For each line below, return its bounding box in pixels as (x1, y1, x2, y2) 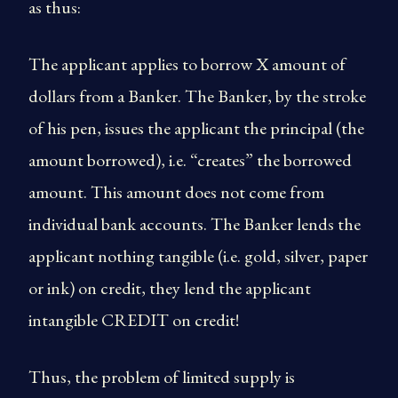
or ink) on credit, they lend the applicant (28, 276, 311, 299)
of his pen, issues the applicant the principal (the (28, 116, 364, 139)
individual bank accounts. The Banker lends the (28, 212, 361, 235)
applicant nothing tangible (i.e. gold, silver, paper (28, 244, 368, 267)
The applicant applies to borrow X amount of (28, 52, 346, 76)
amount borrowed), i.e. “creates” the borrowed (28, 148, 352, 171)
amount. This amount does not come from (28, 180, 324, 203)
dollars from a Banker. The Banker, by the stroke (28, 84, 366, 107)
